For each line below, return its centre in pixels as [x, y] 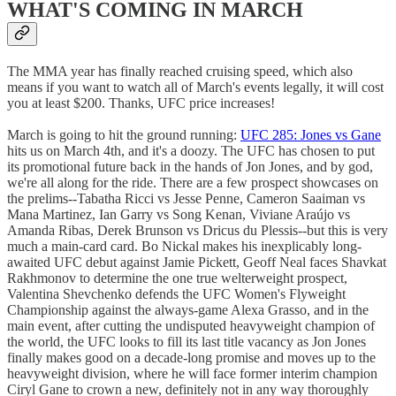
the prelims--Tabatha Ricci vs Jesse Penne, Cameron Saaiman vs [186, 198]
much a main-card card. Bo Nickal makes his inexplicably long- [184, 246]
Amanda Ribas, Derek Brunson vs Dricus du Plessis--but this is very [198, 230]
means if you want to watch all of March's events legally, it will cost [195, 87]
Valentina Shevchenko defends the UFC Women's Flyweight [176, 293]
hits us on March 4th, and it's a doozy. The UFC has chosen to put [191, 150]
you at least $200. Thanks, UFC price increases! [141, 103]
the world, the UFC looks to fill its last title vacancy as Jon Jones [187, 341]
